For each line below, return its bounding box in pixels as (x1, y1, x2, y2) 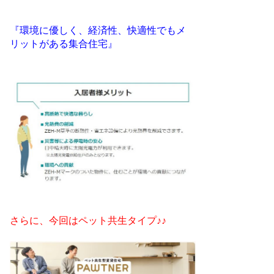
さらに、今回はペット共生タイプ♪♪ (9, 216, 166, 226)
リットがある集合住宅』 (9, 39, 117, 50)
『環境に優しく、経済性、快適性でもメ (9, 26, 186, 36)
